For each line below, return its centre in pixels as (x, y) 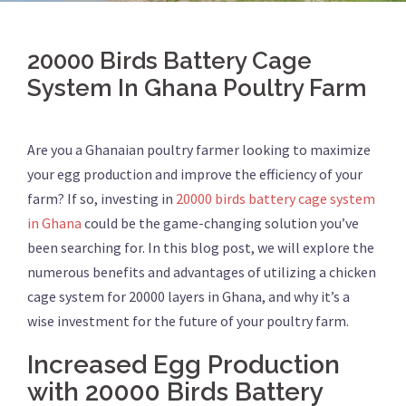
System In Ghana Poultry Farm (197, 88)
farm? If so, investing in (100, 198)
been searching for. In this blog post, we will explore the (201, 247)
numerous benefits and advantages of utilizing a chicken (202, 272)
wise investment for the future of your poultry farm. (188, 321)
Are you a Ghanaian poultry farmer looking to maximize (199, 150)
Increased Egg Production (184, 365)
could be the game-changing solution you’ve (220, 223)
